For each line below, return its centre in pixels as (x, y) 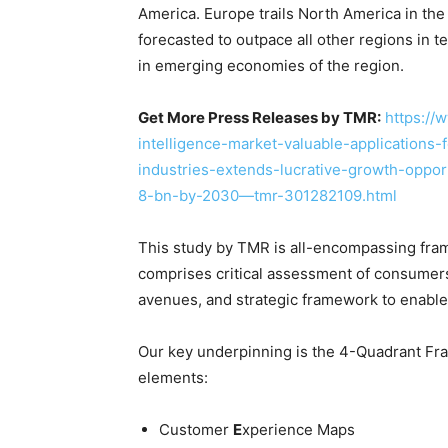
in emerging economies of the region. (271, 65)
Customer (196, 429)
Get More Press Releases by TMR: (259, 117)
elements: (173, 377)
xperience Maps (298, 429)
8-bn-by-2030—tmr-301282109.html (267, 195)
